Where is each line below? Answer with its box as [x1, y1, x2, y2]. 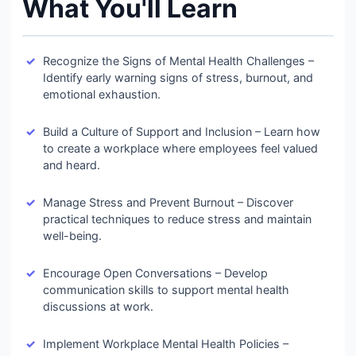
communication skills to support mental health [43, 283, 289, 296]
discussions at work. [43, 300, 153, 313]
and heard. [43, 158, 100, 172]
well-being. [43, 229, 102, 242]
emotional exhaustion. [43, 87, 161, 101]
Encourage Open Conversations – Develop [43, 266, 268, 280]
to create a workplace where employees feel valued [43, 141, 318, 155]
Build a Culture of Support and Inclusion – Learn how [43, 125, 320, 138]
